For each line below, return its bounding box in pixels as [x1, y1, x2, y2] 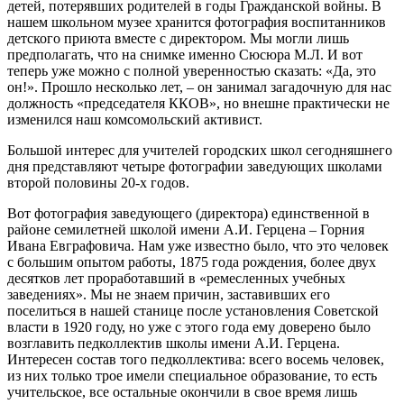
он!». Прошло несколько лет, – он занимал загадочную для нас [7, 78, 391, 95]
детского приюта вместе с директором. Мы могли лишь [7, 30, 349, 46]
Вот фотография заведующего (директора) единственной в [7, 205, 370, 221]
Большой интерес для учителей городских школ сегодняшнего [7, 142, 392, 158]
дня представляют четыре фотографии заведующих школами [7, 158, 382, 174]
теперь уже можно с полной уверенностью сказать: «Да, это [7, 62, 376, 78]
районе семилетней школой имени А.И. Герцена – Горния [7, 221, 364, 237]
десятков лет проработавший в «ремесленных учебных [7, 270, 345, 286]
